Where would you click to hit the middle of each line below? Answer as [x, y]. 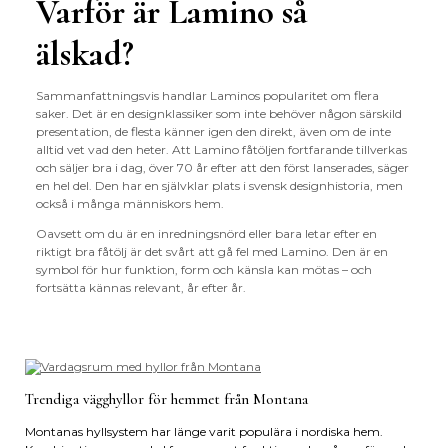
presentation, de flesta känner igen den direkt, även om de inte [213, 132]
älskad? [84, 54]
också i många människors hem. [129, 204]
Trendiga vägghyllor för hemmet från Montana [166, 399]
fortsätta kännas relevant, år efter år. [140, 288]
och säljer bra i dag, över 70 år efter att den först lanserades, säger [222, 168]
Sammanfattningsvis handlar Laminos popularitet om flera [207, 96]
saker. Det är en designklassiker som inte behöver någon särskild [218, 114]
